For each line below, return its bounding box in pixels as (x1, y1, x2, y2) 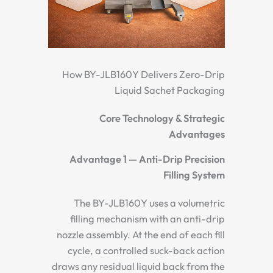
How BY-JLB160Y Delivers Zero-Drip (62, 68, 225, 80)
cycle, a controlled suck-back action (68, 244, 225, 257)
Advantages (169, 127, 225, 140)
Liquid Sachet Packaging (115, 83, 225, 96)
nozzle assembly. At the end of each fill (57, 228, 225, 241)
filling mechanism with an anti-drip (70, 212, 225, 225)
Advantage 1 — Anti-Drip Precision (69, 152, 225, 165)
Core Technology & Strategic (99, 112, 225, 124)
